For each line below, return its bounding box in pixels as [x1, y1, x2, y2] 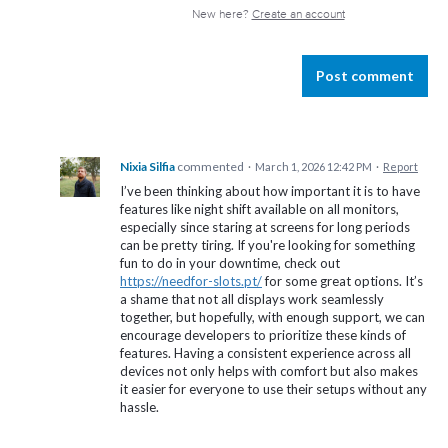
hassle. [120, 399, 159, 416]
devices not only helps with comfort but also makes [120, 363, 418, 380]
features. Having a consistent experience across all [120, 345, 411, 362]
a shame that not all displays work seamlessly [120, 291, 384, 308]
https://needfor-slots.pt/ [120, 273, 262, 290]
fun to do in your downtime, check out [120, 255, 340, 272]
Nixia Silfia [120, 159, 175, 175]
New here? [191, 7, 252, 23]
